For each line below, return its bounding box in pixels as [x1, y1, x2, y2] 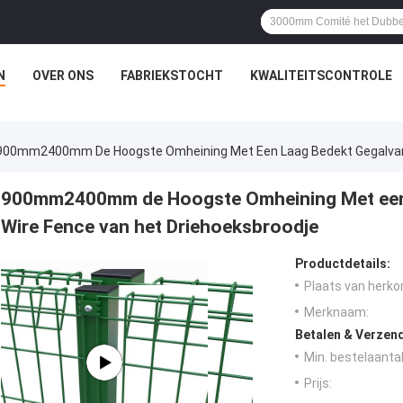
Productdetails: [295, 256, 390, 272]
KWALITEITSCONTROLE [250, 68, 392, 83]
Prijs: [304, 376, 332, 391]
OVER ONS [32, 68, 94, 83]
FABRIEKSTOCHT [121, 68, 223, 83]
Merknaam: [304, 305, 369, 320]
